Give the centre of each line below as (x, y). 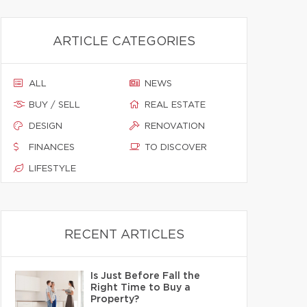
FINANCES (52, 148)
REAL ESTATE (175, 105)
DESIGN (46, 126)
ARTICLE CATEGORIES (124, 42)
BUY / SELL (54, 105)
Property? (115, 299)
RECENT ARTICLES (124, 235)
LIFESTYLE (52, 169)
